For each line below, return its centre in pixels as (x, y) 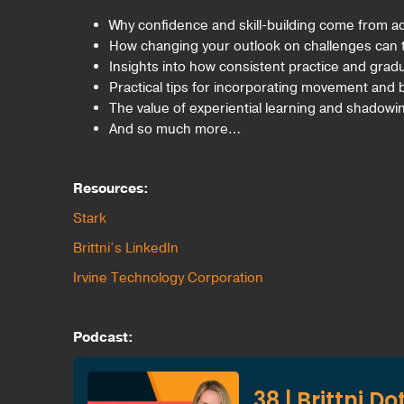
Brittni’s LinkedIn (125, 248)
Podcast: (103, 338)
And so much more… (174, 129)
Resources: (110, 189)
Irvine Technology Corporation (168, 278)
